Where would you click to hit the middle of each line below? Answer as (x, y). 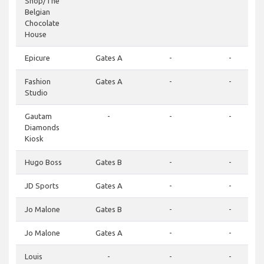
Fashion (38, 82)
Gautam (38, 116)
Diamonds (42, 128)
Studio (36, 93)
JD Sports (42, 186)
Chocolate (42, 23)
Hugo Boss (43, 162)
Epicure (37, 58)
